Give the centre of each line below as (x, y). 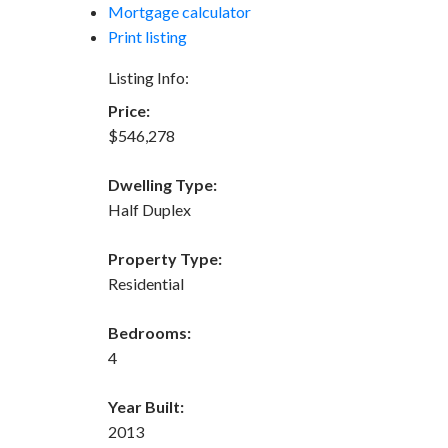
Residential (145, 283)
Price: (128, 110)
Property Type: (164, 258)
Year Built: (145, 406)
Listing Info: (148, 77)
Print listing (147, 36)
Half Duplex (149, 209)
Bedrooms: (149, 332)
